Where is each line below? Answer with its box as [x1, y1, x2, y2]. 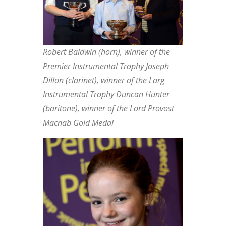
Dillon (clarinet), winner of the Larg [42, 75, 164, 86]
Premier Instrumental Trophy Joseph [42, 61, 169, 72]
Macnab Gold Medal [42, 117, 114, 129]
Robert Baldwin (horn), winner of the [42, 46, 170, 58]
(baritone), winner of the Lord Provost [42, 103, 174, 115]
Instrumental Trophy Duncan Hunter [42, 89, 169, 100]
